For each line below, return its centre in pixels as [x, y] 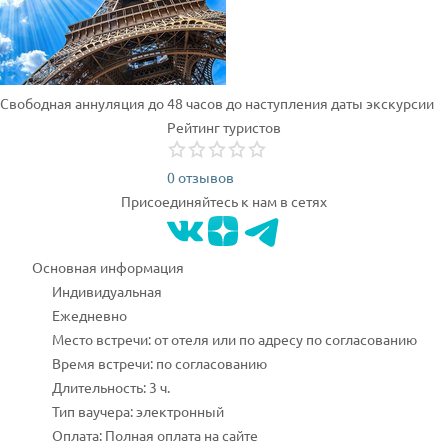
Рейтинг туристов [224, 127]
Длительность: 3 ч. [110, 387]
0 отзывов [200, 177]
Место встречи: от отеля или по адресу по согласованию [234, 339]
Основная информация [107, 267]
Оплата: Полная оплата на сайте [154, 435]
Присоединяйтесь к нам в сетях [224, 201]
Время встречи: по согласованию [159, 363]
